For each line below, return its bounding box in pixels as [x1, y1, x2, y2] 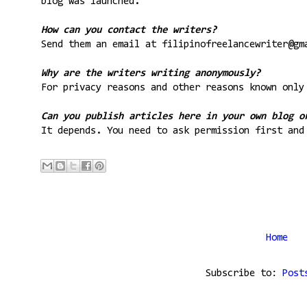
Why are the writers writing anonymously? [40, 68, 260, 79]
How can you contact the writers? [40, 25, 217, 36]
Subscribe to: [206, 268, 282, 279]
